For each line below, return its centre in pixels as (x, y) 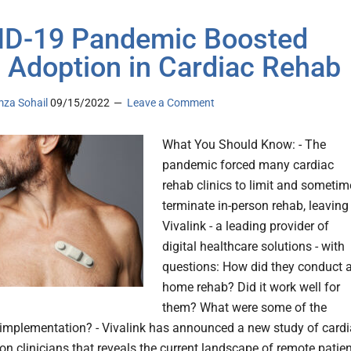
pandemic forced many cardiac (248, 165)
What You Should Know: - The (244, 145)
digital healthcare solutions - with (253, 247)
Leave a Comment (171, 103)
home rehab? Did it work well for (251, 288)
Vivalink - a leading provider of (246, 226)
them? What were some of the (244, 308)
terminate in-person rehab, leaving (255, 206)
